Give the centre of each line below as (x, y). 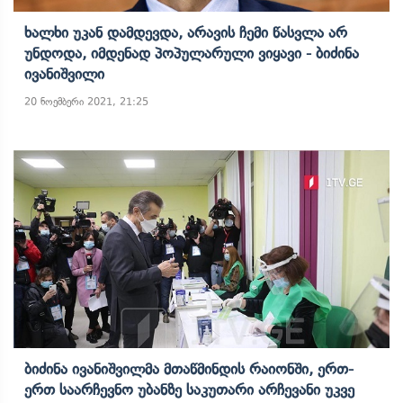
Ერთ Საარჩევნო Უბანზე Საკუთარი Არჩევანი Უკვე (189, 390)
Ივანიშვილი (64, 74)
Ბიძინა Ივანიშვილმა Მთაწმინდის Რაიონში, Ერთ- (189, 369)
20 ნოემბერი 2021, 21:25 (86, 102)
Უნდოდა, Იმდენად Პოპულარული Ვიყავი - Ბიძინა (192, 53)
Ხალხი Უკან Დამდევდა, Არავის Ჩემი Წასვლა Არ (186, 32)
